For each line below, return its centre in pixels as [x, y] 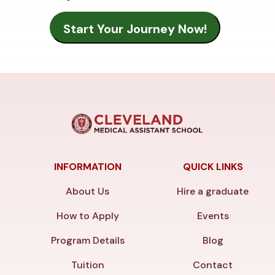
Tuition [87, 265]
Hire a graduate [213, 192]
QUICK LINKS [213, 167]
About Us [88, 192]
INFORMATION [87, 167]
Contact [213, 265]
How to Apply [87, 216]
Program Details [87, 241]
